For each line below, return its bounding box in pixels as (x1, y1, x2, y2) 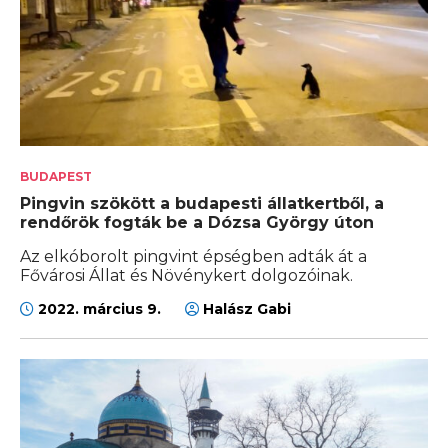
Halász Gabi (199, 299, 291, 318)
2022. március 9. (34, 299, 165, 318)
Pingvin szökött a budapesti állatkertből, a (20, 193, 384, 213)
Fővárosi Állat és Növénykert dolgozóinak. (20, 265, 353, 285)
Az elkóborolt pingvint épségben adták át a (20, 246, 367, 266)
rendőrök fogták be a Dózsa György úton (20, 212, 374, 232)
